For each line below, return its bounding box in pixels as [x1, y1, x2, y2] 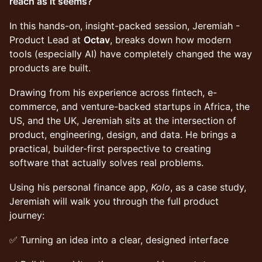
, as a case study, [170, 181, 246, 193]
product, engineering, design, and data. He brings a [9, 129, 236, 140]
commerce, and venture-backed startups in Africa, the [9, 101, 250, 112]
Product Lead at [9, 34, 84, 46]
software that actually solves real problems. [9, 157, 204, 168]
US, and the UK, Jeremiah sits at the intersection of [9, 115, 236, 126]
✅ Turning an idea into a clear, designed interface [9, 234, 229, 246]
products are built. [9, 62, 91, 74]
